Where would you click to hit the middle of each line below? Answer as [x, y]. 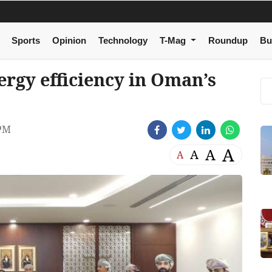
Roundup [228, 41]
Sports [25, 41]
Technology [123, 41]
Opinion [69, 41]
